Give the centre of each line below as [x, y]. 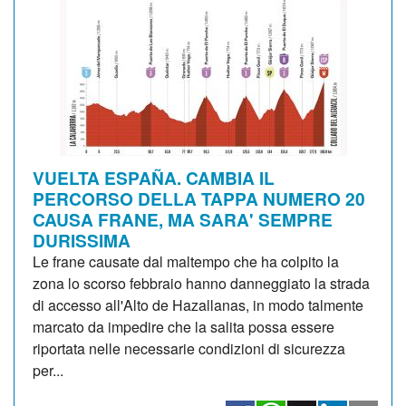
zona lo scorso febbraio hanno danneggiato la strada [201, 283]
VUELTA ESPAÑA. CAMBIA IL [154, 177]
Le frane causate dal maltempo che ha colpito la [186, 261]
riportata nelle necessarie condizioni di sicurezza [189, 348]
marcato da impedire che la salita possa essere [184, 326]
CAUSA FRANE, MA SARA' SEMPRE [183, 219]
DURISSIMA [82, 240]
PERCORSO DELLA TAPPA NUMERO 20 [199, 198]
